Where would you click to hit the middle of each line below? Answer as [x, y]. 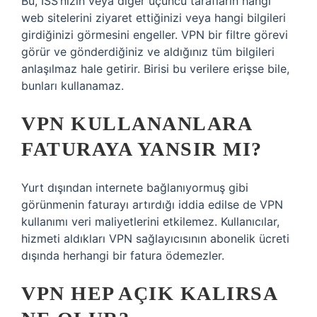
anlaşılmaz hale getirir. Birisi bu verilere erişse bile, [155, 69]
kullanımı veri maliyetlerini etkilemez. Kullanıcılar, [150, 221]
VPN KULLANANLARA [136, 123]
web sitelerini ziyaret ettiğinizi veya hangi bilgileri [154, 18]
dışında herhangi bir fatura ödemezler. [123, 255]
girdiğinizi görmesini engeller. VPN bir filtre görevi [155, 35]
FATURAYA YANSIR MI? [142, 149]
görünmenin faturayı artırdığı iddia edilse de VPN [152, 204]
